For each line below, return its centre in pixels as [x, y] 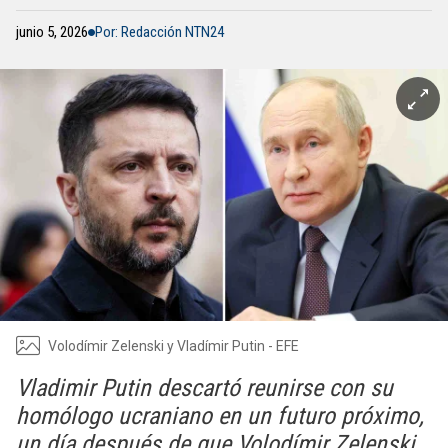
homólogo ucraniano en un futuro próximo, [220, 416]
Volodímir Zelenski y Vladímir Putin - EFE [173, 345]
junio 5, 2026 [52, 32]
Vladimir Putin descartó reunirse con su [204, 388]
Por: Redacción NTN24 [159, 32]
